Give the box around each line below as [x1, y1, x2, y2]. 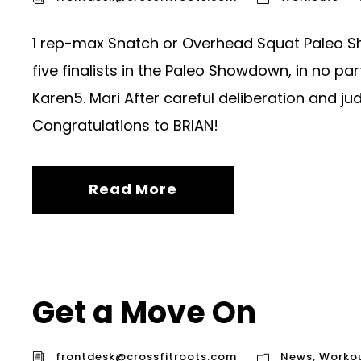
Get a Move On [32, 291, 256, 334]
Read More [89, 179, 177, 200]
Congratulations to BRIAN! [32, 115, 218, 136]
